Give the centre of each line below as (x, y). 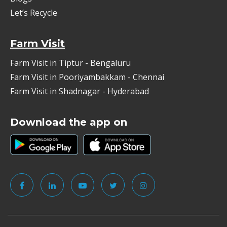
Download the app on (69, 122)
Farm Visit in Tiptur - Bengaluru (70, 63)
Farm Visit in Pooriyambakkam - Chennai (87, 77)
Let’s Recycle (34, 12)
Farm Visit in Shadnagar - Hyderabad (80, 91)
